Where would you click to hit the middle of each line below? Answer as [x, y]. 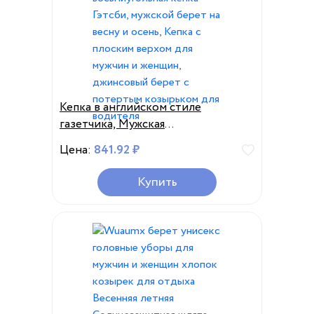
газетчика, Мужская [112, 124]
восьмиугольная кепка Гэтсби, [140, 141]
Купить [157, 182]
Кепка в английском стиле [130, 108]
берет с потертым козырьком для [151, 209]
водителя [85, 225]
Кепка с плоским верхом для [136, 175]
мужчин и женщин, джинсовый [143, 192]
